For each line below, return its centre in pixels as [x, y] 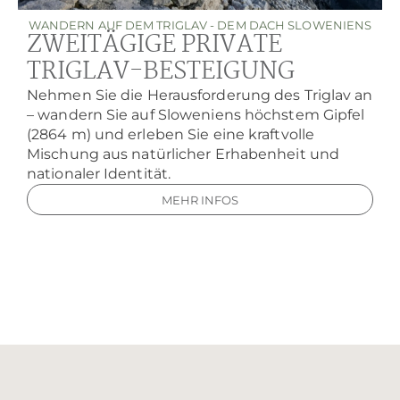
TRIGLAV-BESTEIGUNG [161, 71]
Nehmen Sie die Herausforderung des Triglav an [200, 95]
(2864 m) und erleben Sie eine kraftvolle [171, 134]
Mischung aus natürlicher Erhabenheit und [183, 154]
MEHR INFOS [200, 200]
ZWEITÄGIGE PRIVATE [154, 45]
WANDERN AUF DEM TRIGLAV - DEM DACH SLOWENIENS [200, 25]
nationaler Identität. [99, 173]
